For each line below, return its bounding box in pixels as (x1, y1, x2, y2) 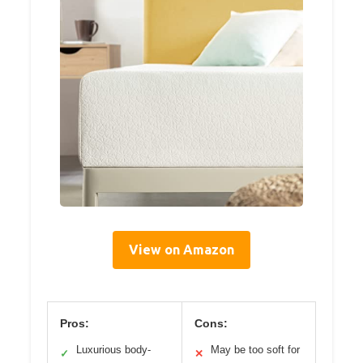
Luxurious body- (76, 343, 151, 356)
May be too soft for (210, 343, 300, 356)
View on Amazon (129, 241, 234, 257)
